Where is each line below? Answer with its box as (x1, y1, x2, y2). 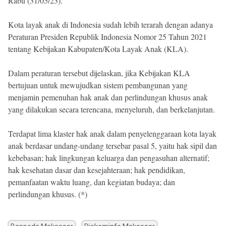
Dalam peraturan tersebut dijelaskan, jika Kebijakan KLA (8, 68, 190, 79)
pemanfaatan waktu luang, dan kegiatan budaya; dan (8, 177, 175, 188)
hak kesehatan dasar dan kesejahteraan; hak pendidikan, (8, 164, 185, 176)
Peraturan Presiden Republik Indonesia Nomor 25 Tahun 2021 (8, 31, 207, 42)
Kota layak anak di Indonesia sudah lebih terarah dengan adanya (8, 19, 213, 30)
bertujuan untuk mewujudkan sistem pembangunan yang (8, 80, 188, 91)
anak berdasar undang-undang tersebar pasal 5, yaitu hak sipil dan (8, 140, 217, 151)
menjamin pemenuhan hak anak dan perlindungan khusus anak (8, 92, 208, 103)
